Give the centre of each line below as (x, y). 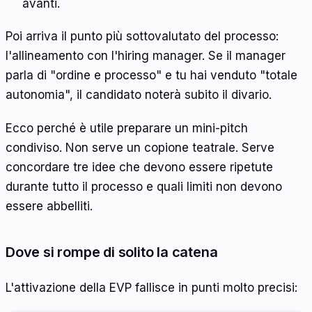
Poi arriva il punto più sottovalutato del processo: (142, 37)
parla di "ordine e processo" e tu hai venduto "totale (151, 76)
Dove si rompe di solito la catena (112, 252)
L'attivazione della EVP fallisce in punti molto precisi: (151, 287)
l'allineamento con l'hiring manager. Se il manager (146, 56)
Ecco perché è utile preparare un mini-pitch (127, 128)
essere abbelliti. (49, 206)
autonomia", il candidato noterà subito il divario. (139, 95)
